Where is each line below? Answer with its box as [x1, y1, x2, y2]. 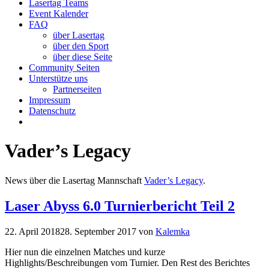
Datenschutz [29, 106, 76, 116]
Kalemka [156, 226, 190, 237]
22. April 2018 [5, 226, 60, 237]
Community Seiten [29, 62, 100, 73]
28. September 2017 [60, 226, 136, 237]
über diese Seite [53, 52, 112, 62]
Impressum [29, 95, 70, 105]
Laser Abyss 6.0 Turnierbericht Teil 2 [5, 198, 235, 214]
